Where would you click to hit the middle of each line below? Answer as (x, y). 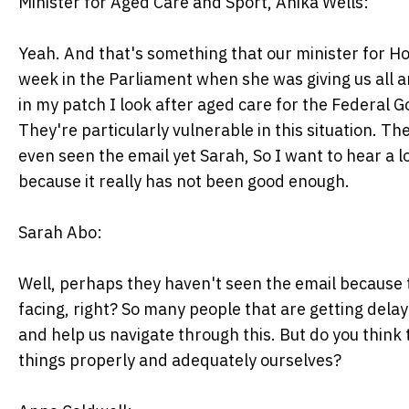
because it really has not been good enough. (184, 181)
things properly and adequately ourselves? (180, 360)
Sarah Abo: (60, 232)
